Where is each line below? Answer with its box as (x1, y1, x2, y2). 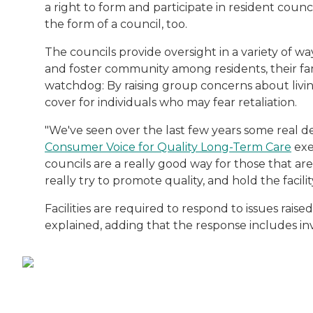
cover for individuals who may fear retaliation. (45, 96, 297, 110)
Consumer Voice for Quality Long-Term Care (45, 140, 291, 154)
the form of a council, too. (45, 17, 187, 31)
